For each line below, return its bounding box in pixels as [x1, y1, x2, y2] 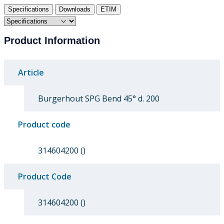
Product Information [4, 35, 100, 46]
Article [18, 67, 44, 78]
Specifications [8, 5, 49, 13]
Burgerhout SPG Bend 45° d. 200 [38, 93, 159, 104]
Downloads [59, 5, 90, 13]
